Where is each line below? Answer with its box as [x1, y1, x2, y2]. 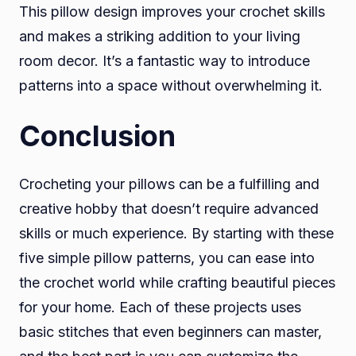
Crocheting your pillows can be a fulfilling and [19, 176, 319, 193]
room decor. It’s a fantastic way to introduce [19, 52, 310, 70]
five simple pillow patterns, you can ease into [19, 250, 315, 267]
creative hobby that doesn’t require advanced [19, 200, 319, 218]
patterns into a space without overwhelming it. [19, 77, 323, 95]
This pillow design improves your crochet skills [19, 3, 325, 21]
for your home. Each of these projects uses [19, 299, 301, 316]
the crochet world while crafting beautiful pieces [19, 274, 335, 292]
